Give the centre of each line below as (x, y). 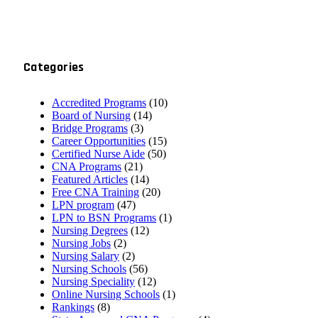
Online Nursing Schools (106, 295)
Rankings (73, 307)
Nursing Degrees (90, 231)
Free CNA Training (95, 192)
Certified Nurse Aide (98, 154)
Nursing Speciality (93, 282)
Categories (54, 67)
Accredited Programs (99, 103)
